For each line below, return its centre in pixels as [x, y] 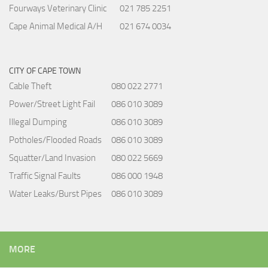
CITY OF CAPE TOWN [45, 71]
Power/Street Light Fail [52, 104]
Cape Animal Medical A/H [56, 26]
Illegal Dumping [38, 122]
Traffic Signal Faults [45, 176]
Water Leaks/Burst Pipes [55, 194]
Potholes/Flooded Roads [55, 140]
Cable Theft [30, 86]
